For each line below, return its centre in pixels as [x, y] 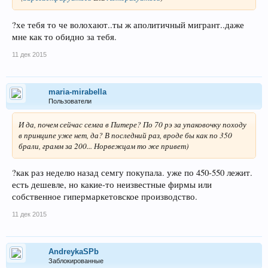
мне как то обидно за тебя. [64, 36]
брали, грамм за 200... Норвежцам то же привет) [103, 146]
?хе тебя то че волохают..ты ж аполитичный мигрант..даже [128, 25]
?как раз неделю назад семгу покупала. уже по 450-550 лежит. [132, 173]
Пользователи [70, 101]
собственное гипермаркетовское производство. [105, 197]
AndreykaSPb [74, 252]
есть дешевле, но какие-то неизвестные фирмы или [112, 185]
